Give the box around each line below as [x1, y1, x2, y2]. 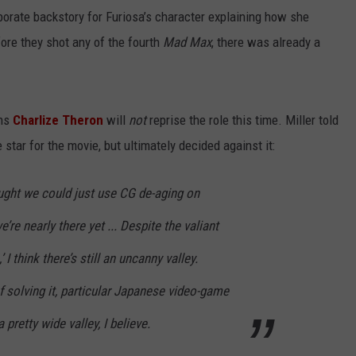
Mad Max [163, 34, 211, 51]
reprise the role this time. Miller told [146, 112, 339, 129]
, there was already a [211, 34, 320, 51]
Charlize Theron [13, 112, 103, 129]
